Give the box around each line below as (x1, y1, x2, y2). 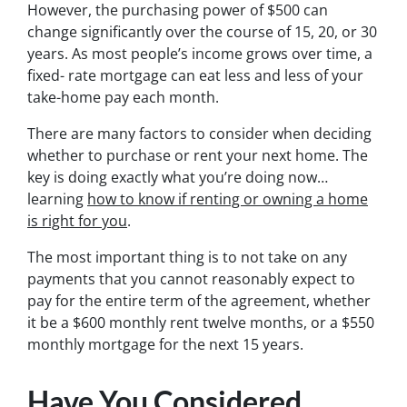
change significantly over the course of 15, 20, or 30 (27, 21, 377, 42)
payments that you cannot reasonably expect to (27, 268, 355, 289)
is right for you (27, 210, 127, 231)
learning (27, 188, 87, 209)
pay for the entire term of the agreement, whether (27, 290, 371, 311)
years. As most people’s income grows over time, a (27, 43, 372, 64)
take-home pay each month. (27, 86, 219, 107)
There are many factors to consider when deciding (27, 123, 372, 144)
